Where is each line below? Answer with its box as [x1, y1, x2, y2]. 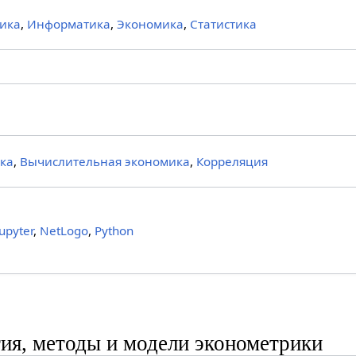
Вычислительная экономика [20, 153, 191, 170]
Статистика [190, 16, 257, 33]
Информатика [27, 16, 111, 33]
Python [95, 222, 134, 239]
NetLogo [40, 222, 89, 239]
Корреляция [196, 153, 269, 170]
